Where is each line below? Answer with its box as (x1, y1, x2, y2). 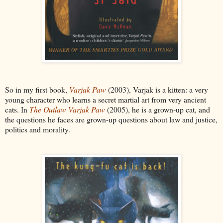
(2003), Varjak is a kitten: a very (106, 84, 208, 95)
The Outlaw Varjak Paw (29, 104, 105, 115)
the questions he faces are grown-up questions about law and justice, (5, 114, 218, 125)
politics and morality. (5, 124, 70, 135)
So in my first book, (5, 84, 69, 95)
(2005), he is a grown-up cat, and (105, 104, 210, 115)
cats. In (5, 104, 29, 115)
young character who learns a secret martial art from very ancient (5, 94, 206, 105)
